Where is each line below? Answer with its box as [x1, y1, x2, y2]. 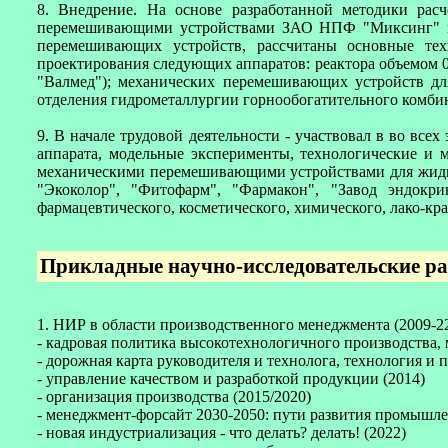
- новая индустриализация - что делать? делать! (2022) [37, 424, 406, 441]
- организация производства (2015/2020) [37, 388, 311, 405]
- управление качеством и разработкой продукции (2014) [37, 370, 425, 387]
